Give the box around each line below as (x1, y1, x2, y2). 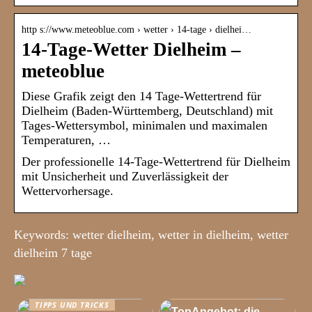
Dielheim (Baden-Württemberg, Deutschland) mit (22, 104, 273, 118)
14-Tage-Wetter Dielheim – (22, 39, 241, 61)
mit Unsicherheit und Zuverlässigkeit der (22, 169, 228, 184)
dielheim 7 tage (14, 246, 92, 260)
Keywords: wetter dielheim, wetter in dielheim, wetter (14, 228, 288, 242)
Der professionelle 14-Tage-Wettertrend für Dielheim (22, 155, 290, 169)
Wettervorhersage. (22, 184, 114, 198)
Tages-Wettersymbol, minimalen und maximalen (22, 118, 267, 133)
